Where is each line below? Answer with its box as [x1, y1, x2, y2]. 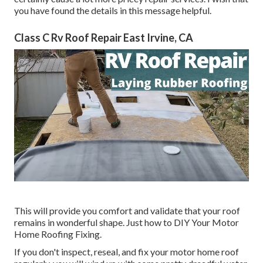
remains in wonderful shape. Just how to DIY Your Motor [14, 217, 239, 228]
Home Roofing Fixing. [14, 228, 102, 240]
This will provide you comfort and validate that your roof [14, 205, 240, 217]
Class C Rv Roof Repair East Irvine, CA [14, 31, 193, 45]
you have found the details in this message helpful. [14, 5, 211, 16]
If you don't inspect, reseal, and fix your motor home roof [14, 246, 239, 258]
